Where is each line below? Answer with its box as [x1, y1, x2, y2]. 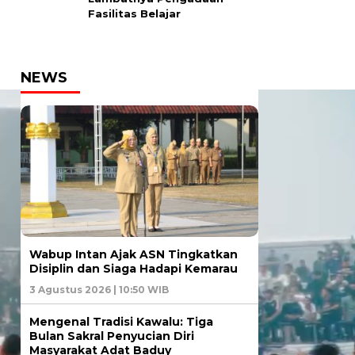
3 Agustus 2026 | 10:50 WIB [29, 284, 169, 296]
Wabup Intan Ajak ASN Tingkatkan [29, 247, 238, 262]
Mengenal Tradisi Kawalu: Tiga [29, 315, 213, 330]
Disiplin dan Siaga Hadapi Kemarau [29, 261, 238, 277]
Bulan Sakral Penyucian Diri [29, 329, 194, 344]
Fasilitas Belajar [88, 6, 181, 20]
